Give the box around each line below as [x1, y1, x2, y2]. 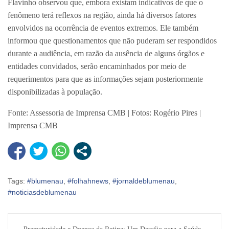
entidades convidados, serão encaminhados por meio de [8, 62, 186, 71]
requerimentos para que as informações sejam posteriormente [8, 75, 203, 84]
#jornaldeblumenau [112, 177, 175, 186]
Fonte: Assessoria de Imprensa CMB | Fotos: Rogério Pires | [8, 108, 201, 118]
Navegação [7, 214, 64, 228]
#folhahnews [67, 177, 108, 186]
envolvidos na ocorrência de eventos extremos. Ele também [8, 24, 198, 33]
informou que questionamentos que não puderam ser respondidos [8, 36, 217, 45]
